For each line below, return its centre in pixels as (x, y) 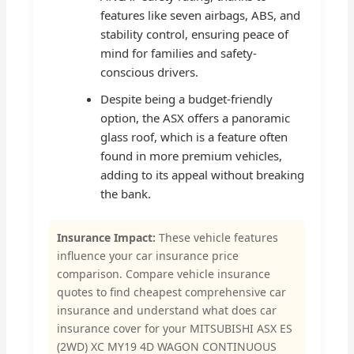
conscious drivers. (150, 72)
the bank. (126, 193)
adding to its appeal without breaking (203, 174)
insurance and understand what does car (167, 311)
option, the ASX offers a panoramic (196, 117)
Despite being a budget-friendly (187, 98)
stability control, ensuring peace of (195, 34)
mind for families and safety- (179, 53)
